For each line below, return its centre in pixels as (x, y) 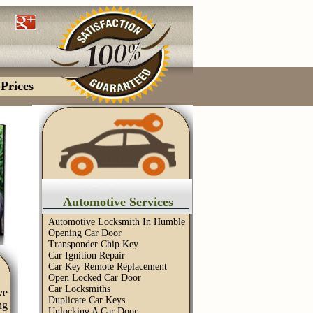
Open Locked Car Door (95, 278)
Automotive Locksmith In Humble (117, 222)
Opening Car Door (85, 233)
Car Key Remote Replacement (108, 267)
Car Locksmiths (79, 289)
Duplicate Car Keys (87, 300)
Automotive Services (118, 202)
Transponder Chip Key (93, 244)
